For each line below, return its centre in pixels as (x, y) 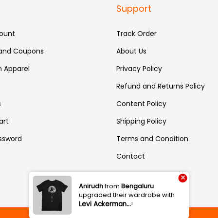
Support (134, 8)
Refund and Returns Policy (161, 86)
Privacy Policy (139, 68)
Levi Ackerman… (105, 204)
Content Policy (141, 103)
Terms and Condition (152, 138)
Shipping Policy (141, 121)
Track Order (136, 33)
